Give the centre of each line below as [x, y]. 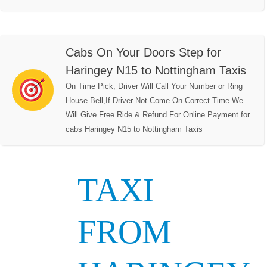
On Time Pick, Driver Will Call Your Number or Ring [154, 86]
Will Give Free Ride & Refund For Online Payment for [158, 115]
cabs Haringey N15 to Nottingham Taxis [134, 129]
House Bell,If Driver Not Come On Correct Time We [154, 101]
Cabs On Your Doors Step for [143, 53]
